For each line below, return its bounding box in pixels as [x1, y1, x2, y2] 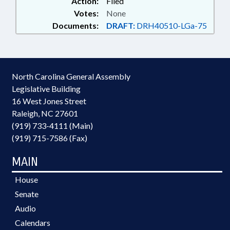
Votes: [74, 8, 99, 18]
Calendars [15, 218, 50, 227]
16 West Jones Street [12, 96, 86, 106]
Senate [15, 189, 39, 199]
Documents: [52, 21, 99, 30]
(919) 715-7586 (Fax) [12, 133, 87, 143]
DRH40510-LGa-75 [135, 21, 207, 30]
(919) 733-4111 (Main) [12, 121, 93, 130]
